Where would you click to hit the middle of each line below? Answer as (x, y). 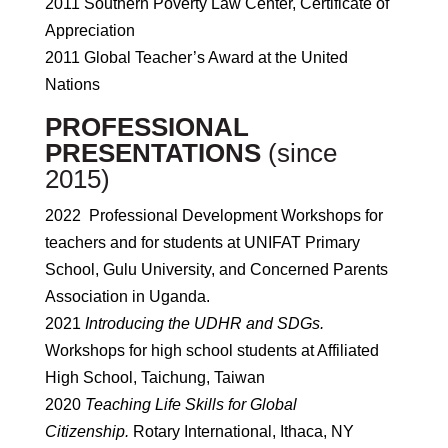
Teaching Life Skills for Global (190, 404)
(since (302, 153)
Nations (72, 84)
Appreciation (89, 30)
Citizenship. (86, 431)
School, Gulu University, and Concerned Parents (216, 269)
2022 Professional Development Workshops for (213, 215)
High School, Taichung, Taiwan (154, 377)
